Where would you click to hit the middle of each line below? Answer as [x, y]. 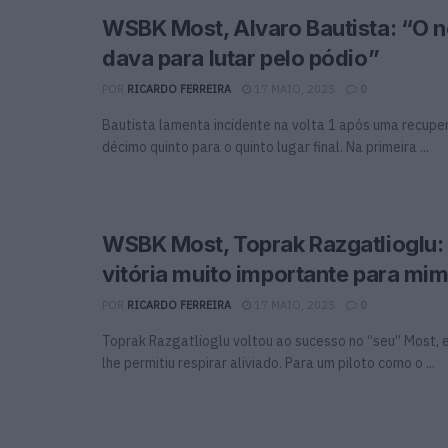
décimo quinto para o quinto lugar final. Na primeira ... [265, 146]
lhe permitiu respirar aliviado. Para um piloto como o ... [268, 362]
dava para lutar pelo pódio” [241, 57]
